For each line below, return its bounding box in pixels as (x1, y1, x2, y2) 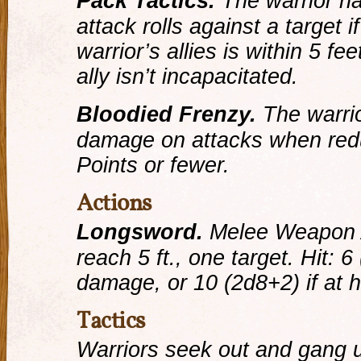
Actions (77, 188, 151, 221)
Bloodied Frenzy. (77, 102, 256, 127)
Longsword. (77, 219, 203, 244)
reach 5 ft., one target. (77, 245, 301, 270)
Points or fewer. (77, 152, 230, 177)
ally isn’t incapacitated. (77, 64, 298, 89)
